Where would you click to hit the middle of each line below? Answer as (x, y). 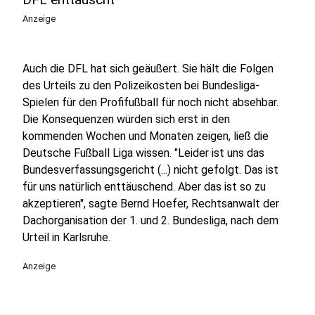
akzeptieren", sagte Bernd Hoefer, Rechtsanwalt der (151, 204)
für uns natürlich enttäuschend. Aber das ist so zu (144, 187)
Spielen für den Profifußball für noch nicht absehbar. (150, 102)
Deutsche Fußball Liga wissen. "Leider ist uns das (143, 153)
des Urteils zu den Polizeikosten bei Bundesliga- (141, 85)
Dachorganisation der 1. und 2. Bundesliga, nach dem (150, 220)
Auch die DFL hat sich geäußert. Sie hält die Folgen (148, 69)
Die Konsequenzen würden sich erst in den (126, 119)
